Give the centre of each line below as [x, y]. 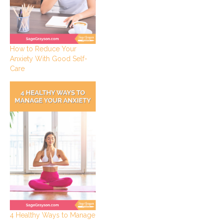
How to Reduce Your [43, 49]
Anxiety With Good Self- [49, 58]
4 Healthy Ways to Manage [53, 215]
